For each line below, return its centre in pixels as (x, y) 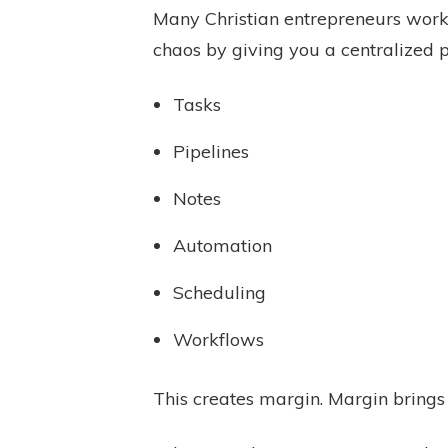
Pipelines (211, 151)
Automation (222, 245)
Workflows (218, 339)
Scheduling (219, 292)
